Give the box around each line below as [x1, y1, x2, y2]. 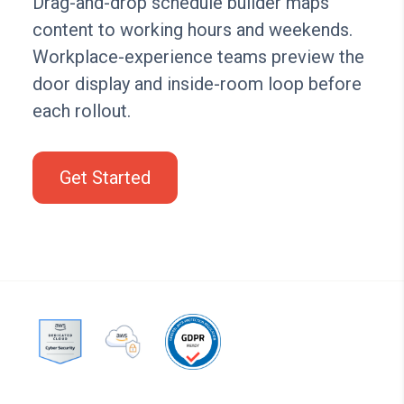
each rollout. [32, 100, 131, 123]
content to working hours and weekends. [32, 19, 353, 41]
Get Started [59, 167, 151, 189]
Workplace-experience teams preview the [32, 46, 364, 69]
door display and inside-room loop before [32, 73, 362, 96]
